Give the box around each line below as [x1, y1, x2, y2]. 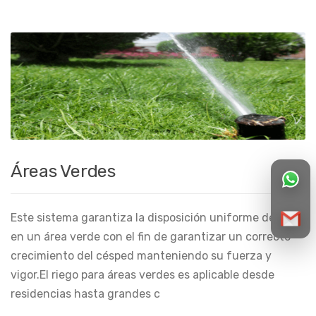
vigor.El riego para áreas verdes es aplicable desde [11, 268, 274, 282]
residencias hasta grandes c [11, 287, 160, 301]
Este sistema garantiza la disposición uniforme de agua [11, 211, 305, 225]
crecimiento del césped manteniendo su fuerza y [11, 249, 272, 263]
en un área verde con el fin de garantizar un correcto [11, 230, 291, 244]
